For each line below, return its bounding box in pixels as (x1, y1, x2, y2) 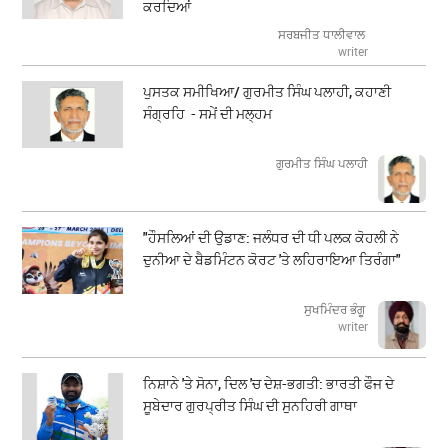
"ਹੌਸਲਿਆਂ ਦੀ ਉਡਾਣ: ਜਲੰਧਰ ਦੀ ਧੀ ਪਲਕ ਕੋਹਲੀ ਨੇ (143, 228, 400, 248)
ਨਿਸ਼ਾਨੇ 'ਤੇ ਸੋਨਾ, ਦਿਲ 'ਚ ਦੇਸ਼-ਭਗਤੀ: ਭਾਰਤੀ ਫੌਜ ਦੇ (143, 374, 395, 394)
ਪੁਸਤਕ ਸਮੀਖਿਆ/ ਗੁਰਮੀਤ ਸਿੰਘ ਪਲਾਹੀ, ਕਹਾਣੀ (143, 82, 392, 102)
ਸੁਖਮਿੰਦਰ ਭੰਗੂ (303, 301, 368, 318)
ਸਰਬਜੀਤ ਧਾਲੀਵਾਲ (277, 26, 368, 43)
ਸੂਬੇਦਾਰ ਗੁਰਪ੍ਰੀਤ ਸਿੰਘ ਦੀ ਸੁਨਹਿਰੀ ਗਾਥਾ (143, 396, 358, 416)
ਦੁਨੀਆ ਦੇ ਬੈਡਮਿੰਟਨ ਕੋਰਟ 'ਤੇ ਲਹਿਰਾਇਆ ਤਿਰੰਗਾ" (143, 250, 402, 270)
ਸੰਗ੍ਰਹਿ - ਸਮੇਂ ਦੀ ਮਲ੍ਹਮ (143, 104, 273, 124)
